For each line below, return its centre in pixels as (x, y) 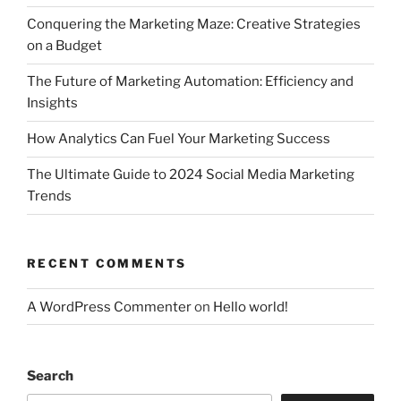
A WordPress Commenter (109, 307)
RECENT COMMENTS (107, 263)
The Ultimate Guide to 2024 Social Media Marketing (191, 175)
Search (50, 376)
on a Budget (64, 46)
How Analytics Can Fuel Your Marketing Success (179, 139)
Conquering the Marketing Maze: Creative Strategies (194, 25)
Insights (52, 103)
